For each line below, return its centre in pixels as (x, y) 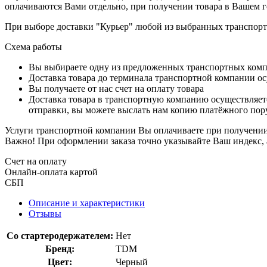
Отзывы (45, 213)
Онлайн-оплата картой (51, 172)
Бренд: (60, 249)
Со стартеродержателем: (60, 235)
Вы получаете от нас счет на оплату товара (116, 88)
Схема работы (33, 46)
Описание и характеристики (87, 203)
